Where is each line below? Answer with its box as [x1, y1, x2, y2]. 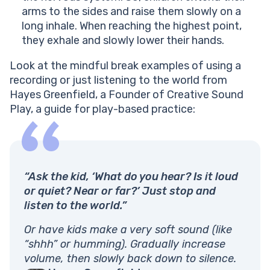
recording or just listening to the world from [10, 74, 227, 87]
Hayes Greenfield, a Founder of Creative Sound [10, 88, 243, 102]
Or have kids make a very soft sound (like [24, 223, 232, 237]
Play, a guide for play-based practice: [10, 102, 195, 116]
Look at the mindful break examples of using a [10, 59, 241, 73]
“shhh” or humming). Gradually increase [24, 237, 225, 251]
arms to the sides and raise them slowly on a [22, 5, 241, 19]
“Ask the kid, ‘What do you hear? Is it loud [24, 170, 238, 184]
